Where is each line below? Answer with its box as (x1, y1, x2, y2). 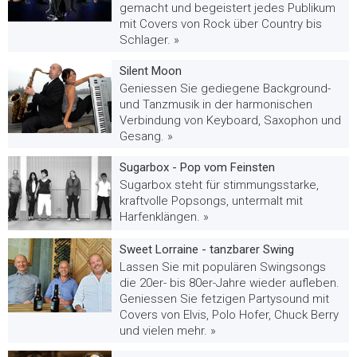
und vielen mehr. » (120, 323, 216, 338)
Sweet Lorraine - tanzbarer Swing (120, 241, 294, 257)
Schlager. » (120, 32, 179, 47)
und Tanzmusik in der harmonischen (120, 96, 312, 112)
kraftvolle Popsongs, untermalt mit (120, 193, 303, 208)
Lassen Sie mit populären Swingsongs (120, 259, 326, 274)
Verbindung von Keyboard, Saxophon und (120, 112, 341, 127)
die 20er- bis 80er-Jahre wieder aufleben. (120, 275, 339, 290)
